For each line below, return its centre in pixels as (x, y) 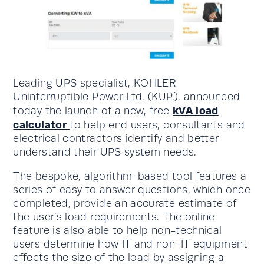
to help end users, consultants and (157, 125)
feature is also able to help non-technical (118, 230)
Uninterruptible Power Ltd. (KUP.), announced (127, 96)
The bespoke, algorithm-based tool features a (130, 176)
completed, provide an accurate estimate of (125, 203)
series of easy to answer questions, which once (132, 189)
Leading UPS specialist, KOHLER (95, 83)
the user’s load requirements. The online (114, 217)
